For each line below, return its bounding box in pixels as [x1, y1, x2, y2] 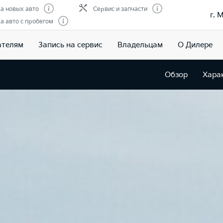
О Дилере [178, 40, 213, 50]
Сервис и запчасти [93, 5, 147, 13]
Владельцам [117, 40, 163, 50]
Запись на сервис [38, 40, 103, 50]
